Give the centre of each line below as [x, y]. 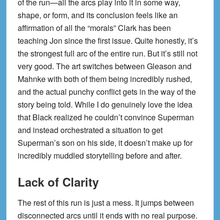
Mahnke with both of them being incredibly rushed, [105, 79]
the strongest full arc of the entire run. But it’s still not [107, 54]
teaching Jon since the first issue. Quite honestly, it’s [108, 41]
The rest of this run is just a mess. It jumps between [106, 203]
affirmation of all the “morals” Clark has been [94, 28]
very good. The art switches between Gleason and [104, 66]
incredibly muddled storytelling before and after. [99, 156]
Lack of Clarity [58, 182]
